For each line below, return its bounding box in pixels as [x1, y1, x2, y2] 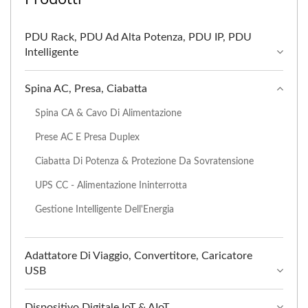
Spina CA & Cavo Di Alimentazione [35, 108, 181, 118]
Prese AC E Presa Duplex [35, 132, 140, 142]
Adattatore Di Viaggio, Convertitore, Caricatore [25, 250, 252, 261]
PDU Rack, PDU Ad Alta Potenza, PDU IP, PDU [25, 32, 252, 43]
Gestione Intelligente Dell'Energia [35, 204, 174, 214]
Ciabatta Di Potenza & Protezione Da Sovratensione [35, 156, 254, 166]
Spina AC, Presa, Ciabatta [25, 83, 147, 94]
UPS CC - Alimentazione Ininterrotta [35, 180, 187, 190]
